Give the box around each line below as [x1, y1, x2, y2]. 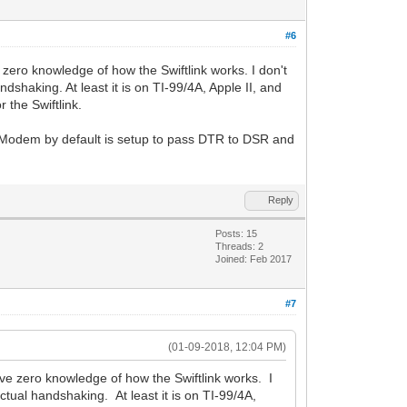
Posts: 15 [215, 227, 258, 239]
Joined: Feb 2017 [215, 253, 293, 264]
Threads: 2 [215, 240, 264, 252]
